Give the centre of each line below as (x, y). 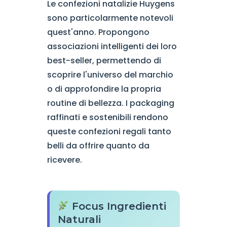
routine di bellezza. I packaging (110, 103)
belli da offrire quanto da (98, 146)
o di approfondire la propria (104, 89)
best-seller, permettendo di (104, 61)
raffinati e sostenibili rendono (107, 117)
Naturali (79, 219)
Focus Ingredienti (118, 206)
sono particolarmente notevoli (110, 18)
